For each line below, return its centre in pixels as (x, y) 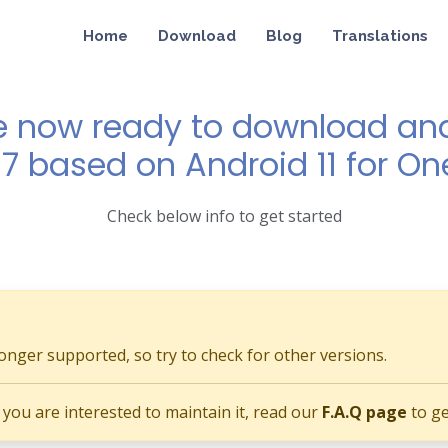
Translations (380, 36)
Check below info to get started (224, 216)
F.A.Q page (364, 412)
